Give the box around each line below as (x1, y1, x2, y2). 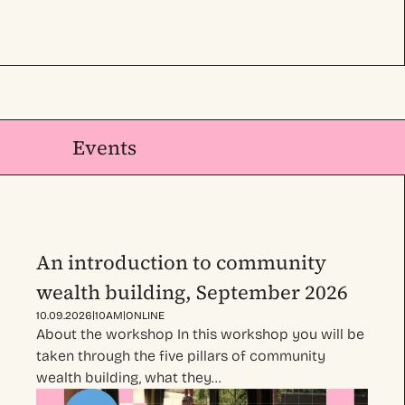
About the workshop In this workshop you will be (36, 325, 364, 344)
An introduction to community (36, 249, 326, 277)
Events (72, 133, 137, 161)
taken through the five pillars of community (36, 347, 325, 365)
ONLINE (126, 309, 165, 323)
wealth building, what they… (36, 369, 221, 387)
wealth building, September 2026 (36, 278, 348, 306)
